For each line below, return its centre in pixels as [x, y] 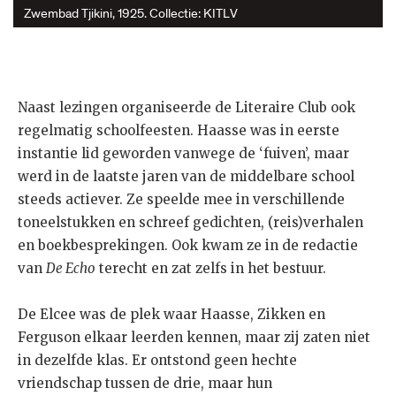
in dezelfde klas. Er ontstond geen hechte [157, 360]
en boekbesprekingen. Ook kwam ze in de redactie [188, 245]
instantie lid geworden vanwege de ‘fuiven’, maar [183, 153]
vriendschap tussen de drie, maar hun [145, 383]
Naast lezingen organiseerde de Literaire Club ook [187, 107]
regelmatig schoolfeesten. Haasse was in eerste [179, 130]
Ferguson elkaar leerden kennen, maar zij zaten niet [194, 337]
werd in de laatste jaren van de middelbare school [186, 176]
